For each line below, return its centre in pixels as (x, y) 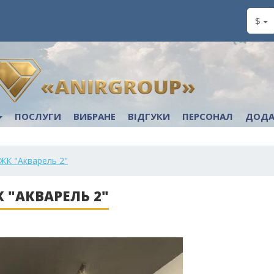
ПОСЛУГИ (38, 116)
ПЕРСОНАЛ (208, 116)
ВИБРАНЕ (94, 116)
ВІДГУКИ (149, 116)
